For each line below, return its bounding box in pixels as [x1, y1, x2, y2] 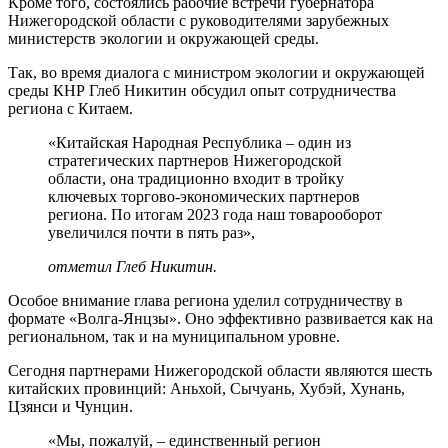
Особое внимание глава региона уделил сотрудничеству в [8, 292, 403, 310]
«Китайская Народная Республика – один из [48, 134, 351, 152]
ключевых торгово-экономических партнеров [48, 188, 360, 206]
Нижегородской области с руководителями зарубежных [8, 12, 389, 30]
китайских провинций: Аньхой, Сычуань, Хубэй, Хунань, [8, 380, 405, 398]
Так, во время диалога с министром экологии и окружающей [8, 64, 425, 82]
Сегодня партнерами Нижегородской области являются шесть [8, 362, 432, 380]
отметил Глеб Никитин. [48, 258, 217, 276]
